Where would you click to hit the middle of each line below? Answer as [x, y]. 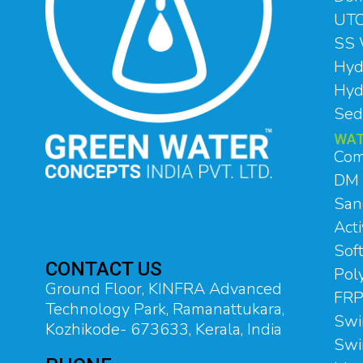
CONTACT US [104, 269]
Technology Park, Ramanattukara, [165, 310]
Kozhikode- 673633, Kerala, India [164, 330]
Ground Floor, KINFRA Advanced [164, 289]
